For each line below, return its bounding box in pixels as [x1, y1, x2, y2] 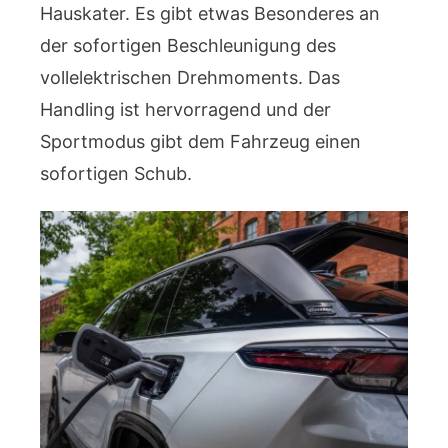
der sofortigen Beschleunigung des [40, 34, 336, 56]
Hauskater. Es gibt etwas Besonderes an [40, 2, 380, 24]
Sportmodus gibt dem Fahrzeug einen [40, 130, 361, 152]
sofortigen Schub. [40, 162, 192, 184]
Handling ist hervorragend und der [40, 98, 331, 120]
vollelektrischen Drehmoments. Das [40, 66, 340, 88]
